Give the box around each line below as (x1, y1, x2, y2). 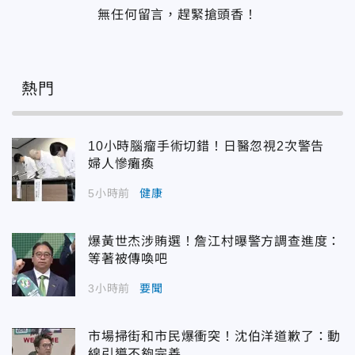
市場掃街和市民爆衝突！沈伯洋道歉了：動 (88, 330, 342, 344)
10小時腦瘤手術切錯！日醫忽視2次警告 (88, 139, 338, 154)
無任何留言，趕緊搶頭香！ (97, 8, 258, 22)
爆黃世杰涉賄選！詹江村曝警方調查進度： (88, 235, 342, 249)
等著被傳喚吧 (88, 252, 168, 266)
